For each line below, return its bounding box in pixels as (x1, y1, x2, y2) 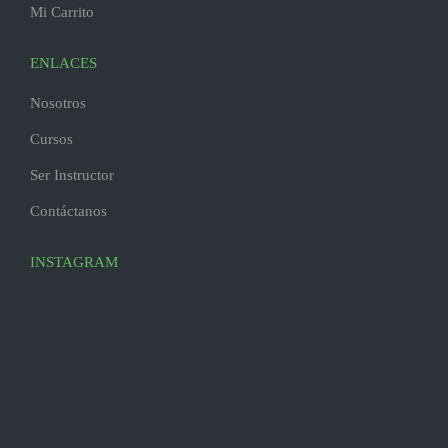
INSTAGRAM (30, 254, 118, 270)
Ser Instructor (30, 167, 114, 183)
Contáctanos (30, 203, 107, 219)
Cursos (30, 131, 73, 147)
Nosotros (30, 95, 86, 111)
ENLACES (30, 55, 97, 71)
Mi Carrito (30, 4, 94, 20)
